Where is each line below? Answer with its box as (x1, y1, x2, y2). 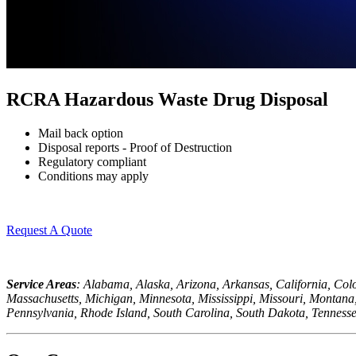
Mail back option (38, 126, 123, 140)
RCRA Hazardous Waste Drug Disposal (6, 88, 328, 110)
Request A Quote (6, 222, 92, 237)
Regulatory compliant (38, 154, 146, 168)
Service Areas (6, 277, 76, 291)
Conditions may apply (38, 168, 149, 183)
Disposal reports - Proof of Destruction (38, 140, 232, 154)
